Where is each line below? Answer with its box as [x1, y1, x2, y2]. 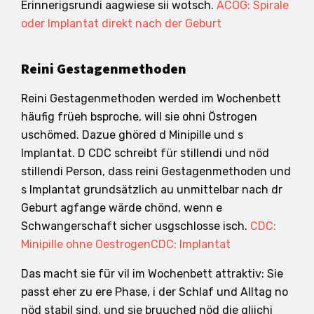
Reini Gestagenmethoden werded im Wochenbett [21, 91, 281, 105]
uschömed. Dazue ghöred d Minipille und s [21, 128, 243, 142]
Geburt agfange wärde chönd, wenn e [21, 200, 222, 214]
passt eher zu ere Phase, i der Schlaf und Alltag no [21, 285, 288, 299]
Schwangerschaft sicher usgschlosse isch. [21, 219, 250, 233]
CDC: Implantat [151, 237, 231, 251]
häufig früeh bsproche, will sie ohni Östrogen [21, 109, 257, 123]
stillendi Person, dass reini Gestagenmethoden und [21, 164, 291, 178]
